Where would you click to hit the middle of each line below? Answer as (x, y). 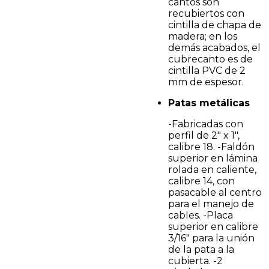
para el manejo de (211, 204)
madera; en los (203, 36)
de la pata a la (201, 249)
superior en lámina (213, 158)
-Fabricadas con (206, 124)
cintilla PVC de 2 (207, 71)
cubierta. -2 (195, 261)
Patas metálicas (209, 103)
